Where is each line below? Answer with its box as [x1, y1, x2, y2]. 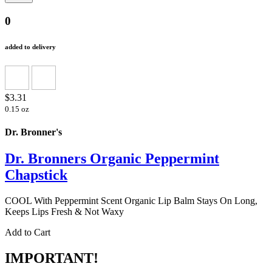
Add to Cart [5, 227, 50, 238]
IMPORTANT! [5, 250, 98, 267]
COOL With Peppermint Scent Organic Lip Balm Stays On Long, [5, 195, 257, 206]
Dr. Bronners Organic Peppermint [5, 151, 219, 167]
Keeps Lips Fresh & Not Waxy [5, 206, 124, 217]
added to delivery [5, 42, 56, 50]
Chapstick [5, 167, 67, 183]
